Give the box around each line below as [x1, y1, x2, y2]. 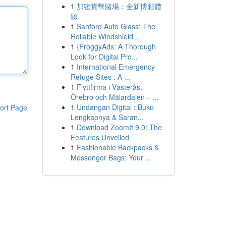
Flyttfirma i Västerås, [76, 82, 142, 92]
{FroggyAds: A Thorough [76, 41, 156, 51]
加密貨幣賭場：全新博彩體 [76, 1, 161, 11]
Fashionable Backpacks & [76, 142, 159, 152]
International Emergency [76, 62, 155, 72]
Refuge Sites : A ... [70, 72, 130, 82]
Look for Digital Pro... [70, 51, 138, 62]
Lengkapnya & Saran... [70, 112, 144, 122]
